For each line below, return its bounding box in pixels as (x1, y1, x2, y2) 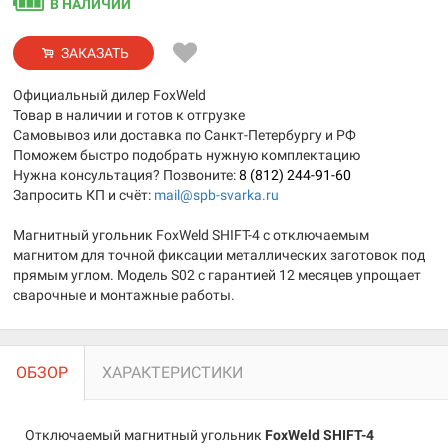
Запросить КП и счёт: (13, 187, 151, 203)
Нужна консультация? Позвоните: (13, 167, 236, 183)
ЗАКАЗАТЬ (60, 45, 129, 61)
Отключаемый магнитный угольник (25, 427, 265, 443)
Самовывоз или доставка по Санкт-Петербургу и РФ (13, 127, 356, 143)
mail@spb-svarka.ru (154, 187, 279, 203)
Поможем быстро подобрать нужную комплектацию (13, 147, 360, 163)
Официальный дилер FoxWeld (13, 87, 206, 103)
